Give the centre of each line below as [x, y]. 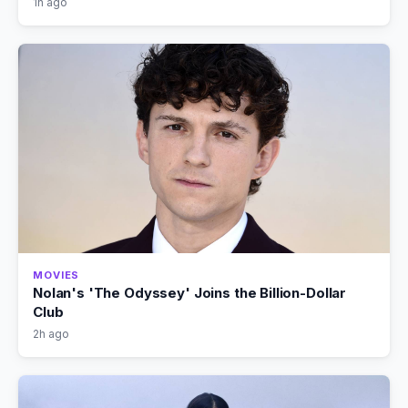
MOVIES [56, 275]
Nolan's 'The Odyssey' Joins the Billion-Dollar [190, 292]
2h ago [51, 333]
